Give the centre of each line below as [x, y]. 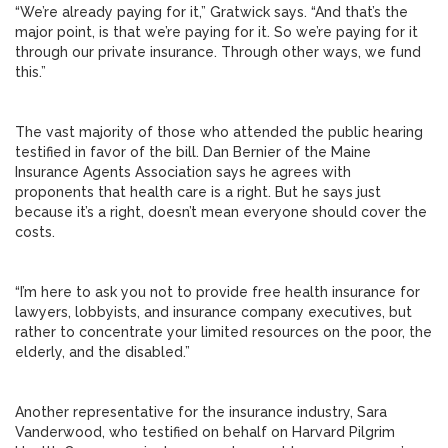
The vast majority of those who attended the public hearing [219, 132]
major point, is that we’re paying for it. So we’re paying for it [216, 32]
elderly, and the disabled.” [102, 352]
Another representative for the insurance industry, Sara [201, 412]
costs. [35, 232]
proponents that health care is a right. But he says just [198, 192]
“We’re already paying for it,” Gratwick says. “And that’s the [211, 12]
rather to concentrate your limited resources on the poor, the [223, 332]
